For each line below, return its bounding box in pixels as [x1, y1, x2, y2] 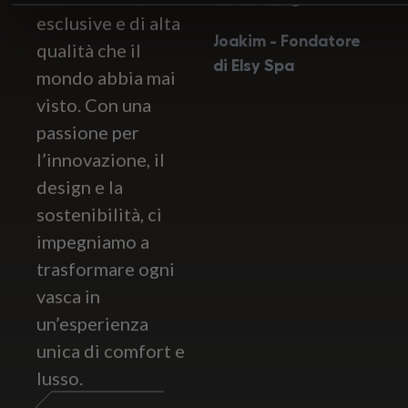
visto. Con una [36, 94, 151, 116]
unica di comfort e [36, 340, 185, 362]
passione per [36, 121, 139, 143]
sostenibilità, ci [36, 203, 162, 225]
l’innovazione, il [36, 148, 165, 170]
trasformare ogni [36, 258, 175, 280]
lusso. [36, 367, 83, 389]
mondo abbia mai [36, 66, 176, 88]
